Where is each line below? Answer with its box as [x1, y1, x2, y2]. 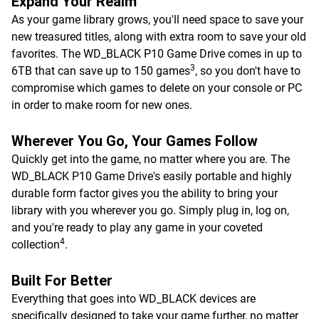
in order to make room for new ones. [11, 98, 195, 112]
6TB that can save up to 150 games [11, 64, 190, 78]
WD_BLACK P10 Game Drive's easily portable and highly [11, 169, 292, 183]
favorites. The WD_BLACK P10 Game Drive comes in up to [11, 47, 302, 61]
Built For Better [11, 272, 116, 289]
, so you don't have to [195, 64, 300, 78]
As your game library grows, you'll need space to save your [11, 13, 303, 26]
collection [11, 238, 60, 251]
